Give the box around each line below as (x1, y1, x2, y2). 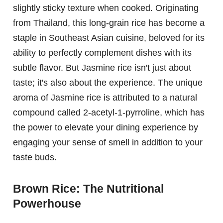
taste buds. (13, 152, 57, 162)
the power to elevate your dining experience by (13, 122, 198, 132)
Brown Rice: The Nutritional (13, 182, 164, 195)
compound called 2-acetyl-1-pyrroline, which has (13, 107, 205, 117)
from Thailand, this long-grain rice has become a (13, 17, 205, 28)
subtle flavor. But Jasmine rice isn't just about (13, 62, 191, 73)
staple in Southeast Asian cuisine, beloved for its (13, 32, 205, 43)
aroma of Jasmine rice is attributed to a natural (13, 92, 197, 103)
